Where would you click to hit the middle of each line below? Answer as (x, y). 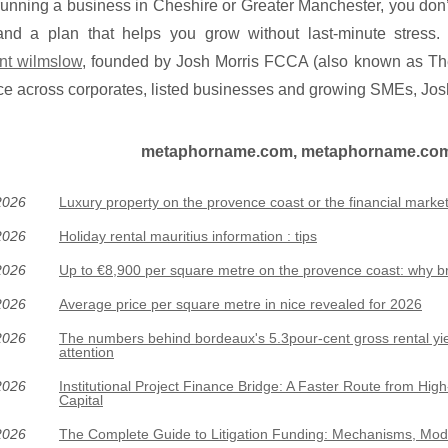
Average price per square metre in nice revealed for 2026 (240, 304)
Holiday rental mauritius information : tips (188, 236)
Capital (81, 400)
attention (86, 352)
